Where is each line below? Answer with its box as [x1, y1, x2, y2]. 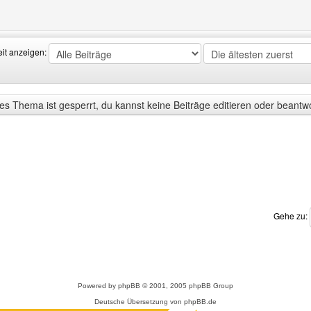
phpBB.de [184, 298, 217, 305]
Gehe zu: [274, 210, 310, 222]
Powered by [78, 282, 118, 289]
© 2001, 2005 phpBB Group [140, 282, 233, 289]
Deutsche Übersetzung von [94, 298, 184, 305]
